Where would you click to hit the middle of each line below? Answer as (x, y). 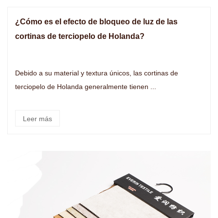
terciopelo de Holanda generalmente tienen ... (86, 87)
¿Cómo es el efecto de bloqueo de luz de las (96, 22)
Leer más (37, 119)
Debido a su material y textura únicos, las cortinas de (97, 73)
